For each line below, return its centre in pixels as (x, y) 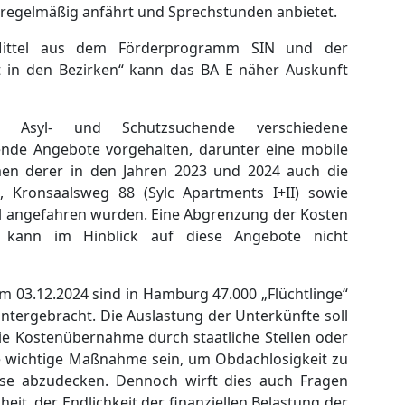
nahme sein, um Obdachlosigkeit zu (224, 359)
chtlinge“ (318, 294)
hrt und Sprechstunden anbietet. (225, 12)
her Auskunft (302, 70)
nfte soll (320, 316)
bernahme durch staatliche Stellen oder (210, 337)
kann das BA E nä (190, 70)
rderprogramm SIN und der (242, 48)
